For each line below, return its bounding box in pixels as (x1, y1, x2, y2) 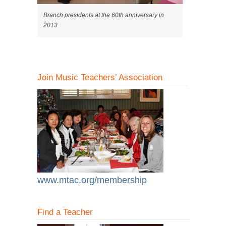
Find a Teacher (37, 207, 93, 217)
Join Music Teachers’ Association (37, 72, 162, 83)
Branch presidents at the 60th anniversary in (43, 12, 164, 19)
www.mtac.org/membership (37, 175, 147, 186)
